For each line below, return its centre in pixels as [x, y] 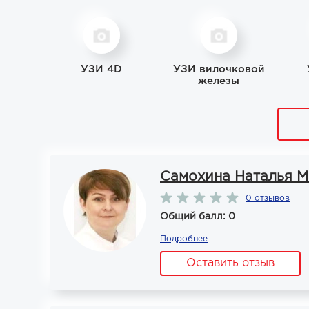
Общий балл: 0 [198, 217]
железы [219, 81]
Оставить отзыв [230, 263]
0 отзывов [268, 198]
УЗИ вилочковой [219, 69]
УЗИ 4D [101, 69]
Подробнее [184, 239]
